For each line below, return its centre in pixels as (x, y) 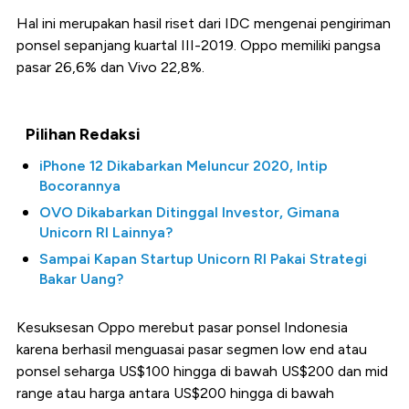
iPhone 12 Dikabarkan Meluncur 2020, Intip (184, 166)
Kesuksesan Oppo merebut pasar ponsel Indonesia (182, 328)
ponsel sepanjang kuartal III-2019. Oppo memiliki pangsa (199, 46)
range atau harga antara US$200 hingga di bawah (175, 393)
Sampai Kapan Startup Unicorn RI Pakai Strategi (203, 259)
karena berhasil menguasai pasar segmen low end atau (192, 350)
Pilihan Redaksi (83, 135)
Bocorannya (80, 186)
